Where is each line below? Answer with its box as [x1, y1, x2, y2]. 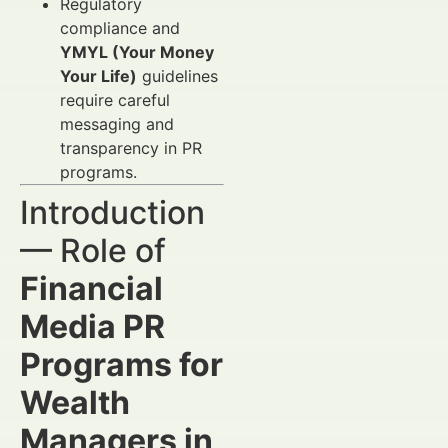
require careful [60, 90, 170, 110]
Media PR [20, 307, 165, 346]
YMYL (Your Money [60, 42, 214, 62]
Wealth [20, 383, 130, 422]
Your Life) [60, 66, 137, 86]
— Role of [20, 231, 166, 270]
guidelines [137, 66, 218, 86]
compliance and [60, 18, 180, 38]
